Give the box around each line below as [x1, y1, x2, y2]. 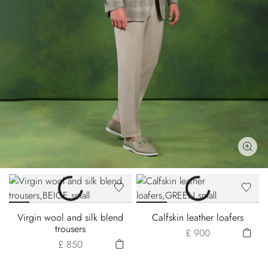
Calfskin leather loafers [152, 211, 243, 224]
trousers [55, 222, 86, 236]
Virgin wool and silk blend [17, 211, 123, 224]
